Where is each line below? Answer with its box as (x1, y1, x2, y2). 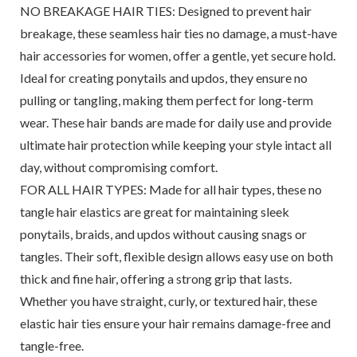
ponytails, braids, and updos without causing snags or (19, 226, 307, 241)
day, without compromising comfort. (19, 159, 218, 175)
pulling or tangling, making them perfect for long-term (19, 92, 313, 108)
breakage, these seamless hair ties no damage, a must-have (19, 25, 337, 41)
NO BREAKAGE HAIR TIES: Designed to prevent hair (19, 3, 312, 18)
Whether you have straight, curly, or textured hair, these (19, 293, 317, 308)
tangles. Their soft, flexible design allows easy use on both (19, 249, 333, 264)
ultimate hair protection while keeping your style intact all (19, 137, 331, 152)
